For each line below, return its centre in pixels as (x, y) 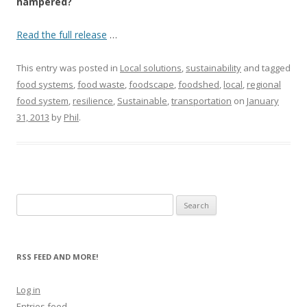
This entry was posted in (68, 68)
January (263, 101)
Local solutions (151, 68)
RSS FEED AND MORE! (57, 257)
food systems (45, 84)
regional (264, 84)
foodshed (199, 84)
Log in (28, 290)
